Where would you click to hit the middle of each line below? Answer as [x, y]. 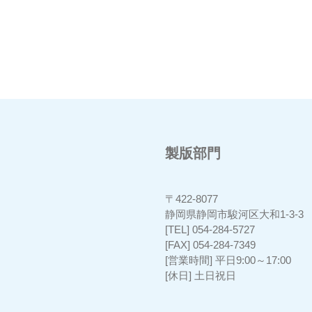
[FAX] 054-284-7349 [210, 245]
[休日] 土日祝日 [201, 276]
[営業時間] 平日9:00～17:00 [228, 260]
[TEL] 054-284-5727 [210, 230]
